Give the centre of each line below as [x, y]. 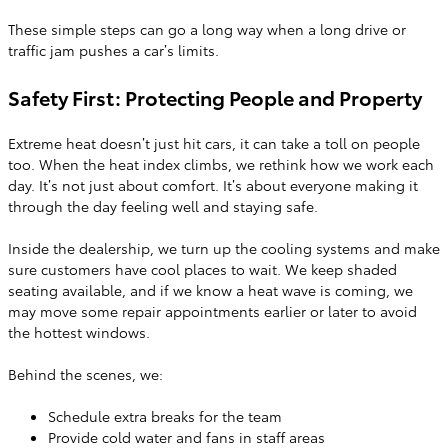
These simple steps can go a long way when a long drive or [207, 29]
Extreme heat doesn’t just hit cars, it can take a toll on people [214, 143]
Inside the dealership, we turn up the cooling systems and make [224, 248]
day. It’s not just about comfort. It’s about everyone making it [213, 185]
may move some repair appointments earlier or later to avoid [212, 311]
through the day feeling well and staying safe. [163, 206]
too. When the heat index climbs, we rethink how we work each [221, 164]
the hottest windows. [79, 332]
